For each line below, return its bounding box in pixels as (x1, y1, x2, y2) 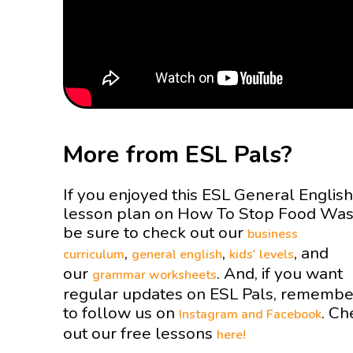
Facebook (266, 306, 321, 323)
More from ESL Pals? (63, 139, 292, 171)
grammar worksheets (92, 266, 217, 284)
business (247, 225, 298, 243)
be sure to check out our (63, 221, 247, 243)
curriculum (63, 246, 124, 263)
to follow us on (63, 302, 179, 324)
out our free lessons (63, 322, 217, 344)
